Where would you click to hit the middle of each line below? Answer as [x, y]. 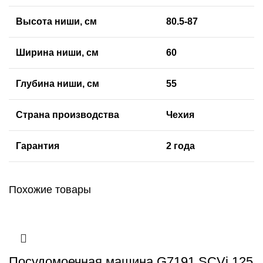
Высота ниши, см [56, 22]
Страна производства [68, 115]
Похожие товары [50, 190]
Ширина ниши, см [57, 53]
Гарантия [38, 146]
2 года [181, 146]
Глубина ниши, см [58, 84]
